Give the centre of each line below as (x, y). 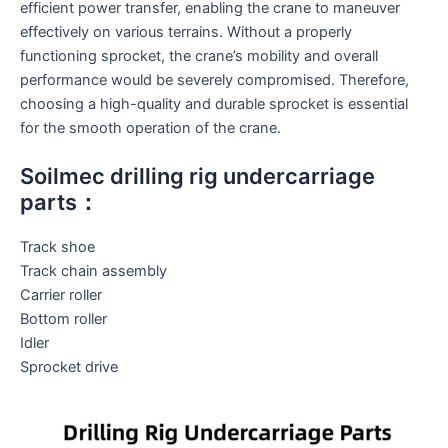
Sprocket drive (69, 367)
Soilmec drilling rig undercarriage (197, 176)
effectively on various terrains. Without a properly (186, 31)
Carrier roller (61, 295)
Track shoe (57, 247)
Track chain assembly (93, 271)
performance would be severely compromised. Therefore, (214, 79)
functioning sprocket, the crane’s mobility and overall (199, 55)
